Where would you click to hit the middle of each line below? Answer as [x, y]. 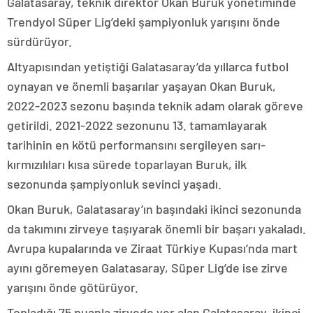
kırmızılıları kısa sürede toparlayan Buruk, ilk [127, 165]
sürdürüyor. [39, 42]
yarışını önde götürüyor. [73, 287]
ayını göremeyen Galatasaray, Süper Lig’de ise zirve [147, 268]
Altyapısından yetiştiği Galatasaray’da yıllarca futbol [148, 67]
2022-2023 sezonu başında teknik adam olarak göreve [155, 106]
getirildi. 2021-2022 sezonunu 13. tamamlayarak [137, 125]
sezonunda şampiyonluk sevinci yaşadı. [114, 184]
